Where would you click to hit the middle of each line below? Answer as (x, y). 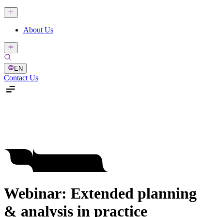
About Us (38, 30)
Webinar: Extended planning (100, 193)
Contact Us (21, 77)
